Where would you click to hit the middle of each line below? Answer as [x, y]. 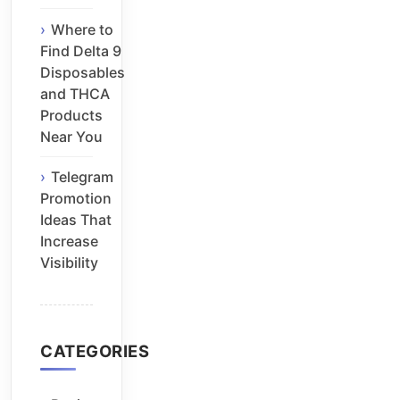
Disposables [83, 72]
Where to [82, 29]
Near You [71, 136]
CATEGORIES [95, 350]
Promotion [76, 199]
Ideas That [76, 220]
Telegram [82, 177]
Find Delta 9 [81, 50]
